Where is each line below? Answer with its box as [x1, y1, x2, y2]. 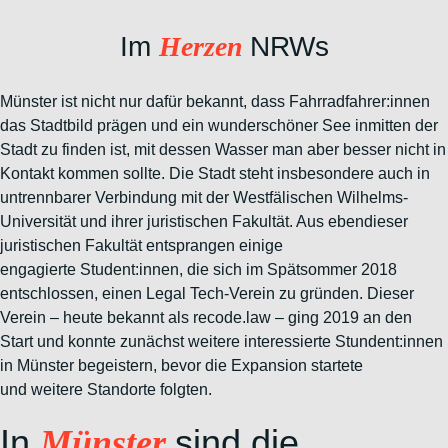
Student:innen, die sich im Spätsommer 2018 [80, 261, 397, 278]
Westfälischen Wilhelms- [233, 189, 408, 206]
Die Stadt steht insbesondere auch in [169, 165, 430, 182]
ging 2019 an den [288, 309, 412, 326]
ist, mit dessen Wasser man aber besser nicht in [110, 141, 446, 158]
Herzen [158, 31, 250, 62]
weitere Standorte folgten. [31, 381, 212, 398]
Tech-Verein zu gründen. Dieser [190, 285, 414, 302]
